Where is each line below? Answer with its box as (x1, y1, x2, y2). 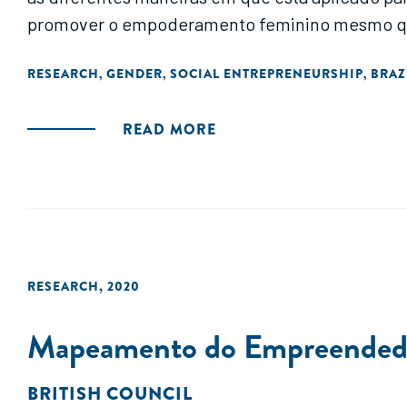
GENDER (106, 65, 163, 83)
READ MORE (123, 119, 216, 140)
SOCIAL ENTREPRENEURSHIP (170, 65, 363, 83)
